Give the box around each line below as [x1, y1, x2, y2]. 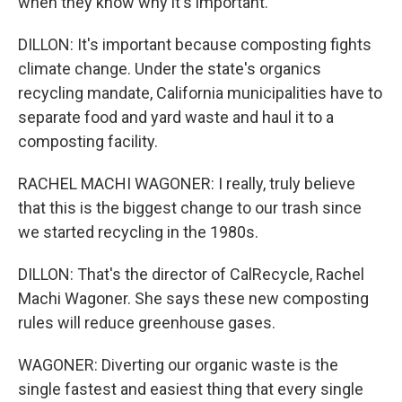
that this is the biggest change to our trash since [18, 198, 362, 217]
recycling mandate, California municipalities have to [18, 83, 382, 102]
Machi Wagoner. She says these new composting [18, 289, 369, 308]
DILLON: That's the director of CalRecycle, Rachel [18, 265, 364, 284]
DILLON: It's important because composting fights [18, 35, 371, 54]
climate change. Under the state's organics [18, 59, 321, 78]
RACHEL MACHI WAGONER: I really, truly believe [18, 174, 355, 193]
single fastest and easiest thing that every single [18, 380, 363, 398]
